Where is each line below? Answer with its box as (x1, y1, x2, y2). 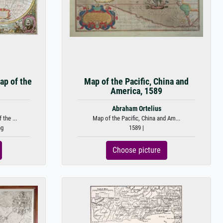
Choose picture (112, 145, 161, 155)
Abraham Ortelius (111, 105, 161, 113)
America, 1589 (111, 86, 162, 96)
